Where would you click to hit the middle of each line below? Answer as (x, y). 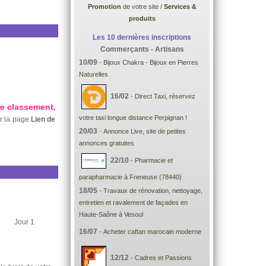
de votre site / (142, 7)
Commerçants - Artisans (142, 49)
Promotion (104, 7)
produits (142, 18)
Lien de (43, 119)
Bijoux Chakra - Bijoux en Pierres (151, 62)
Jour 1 (24, 222)
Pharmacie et (154, 161)
